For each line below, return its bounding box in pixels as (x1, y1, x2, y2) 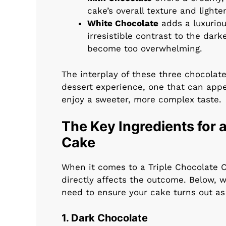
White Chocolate (87, 18, 158, 29)
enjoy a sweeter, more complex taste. (62, 94, 221, 104)
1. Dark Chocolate (62, 211, 148, 224)
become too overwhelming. (87, 43, 202, 54)
